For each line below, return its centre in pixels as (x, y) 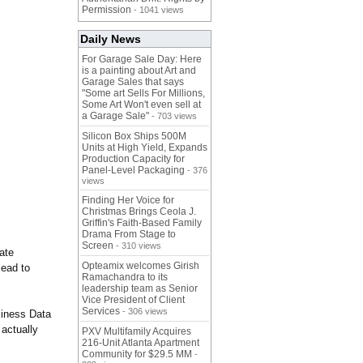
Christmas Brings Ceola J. (139, 212)
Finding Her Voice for (128, 201)
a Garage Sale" (115, 116)
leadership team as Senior (140, 289)
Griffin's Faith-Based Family (142, 223)
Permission (107, 10)
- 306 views (144, 312)
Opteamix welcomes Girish (141, 266)
